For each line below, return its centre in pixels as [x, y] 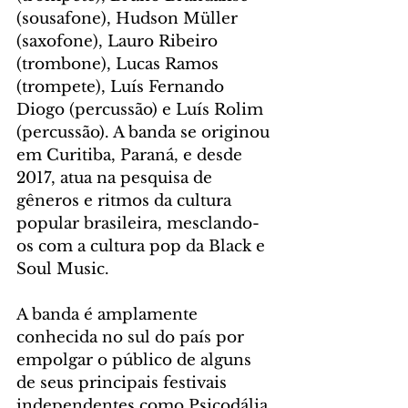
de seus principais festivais [124, 383]
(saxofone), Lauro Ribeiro [119, 42]
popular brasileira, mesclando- [138, 224]
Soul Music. [65, 270]
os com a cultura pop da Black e [143, 247]
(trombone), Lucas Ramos [120, 65]
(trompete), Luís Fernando [122, 87]
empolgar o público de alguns [136, 361]
